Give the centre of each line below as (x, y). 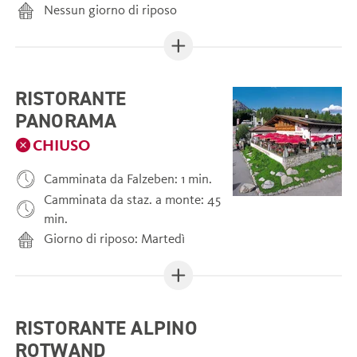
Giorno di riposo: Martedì (115, 239)
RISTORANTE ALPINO (106, 327)
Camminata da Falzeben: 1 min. (128, 179)
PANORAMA (66, 121)
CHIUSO (62, 145)
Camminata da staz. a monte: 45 (133, 199)
